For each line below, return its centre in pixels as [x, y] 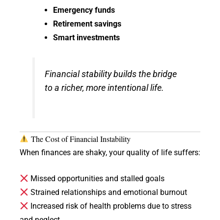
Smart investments [86, 37]
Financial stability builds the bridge [111, 74]
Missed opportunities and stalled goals [97, 179]
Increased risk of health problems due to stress [110, 206]
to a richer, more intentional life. [105, 88]
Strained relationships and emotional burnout [108, 192]
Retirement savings [87, 24]
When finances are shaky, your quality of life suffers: [110, 152]
